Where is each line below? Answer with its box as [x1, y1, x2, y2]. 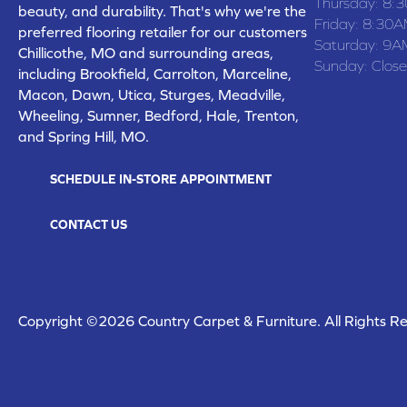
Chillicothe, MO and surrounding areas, [18, 44, 273, 61]
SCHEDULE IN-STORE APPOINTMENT [50, 171, 272, 186]
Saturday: [314, 35, 382, 53]
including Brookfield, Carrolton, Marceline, [18, 65, 292, 82]
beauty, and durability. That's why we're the [18, 2, 306, 19]
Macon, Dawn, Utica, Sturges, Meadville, [18, 85, 285, 103]
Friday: [314, 15, 362, 32]
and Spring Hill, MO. [18, 127, 149, 144]
